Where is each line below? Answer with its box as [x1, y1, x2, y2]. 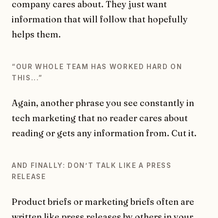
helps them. [12, 28, 61, 40]
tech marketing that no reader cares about [12, 112, 188, 124]
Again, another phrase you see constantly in [12, 97, 194, 109]
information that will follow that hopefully [12, 13, 188, 25]
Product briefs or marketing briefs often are [12, 196, 194, 207]
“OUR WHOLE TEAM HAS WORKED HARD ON [12, 62, 182, 71]
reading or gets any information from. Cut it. [12, 127, 197, 139]
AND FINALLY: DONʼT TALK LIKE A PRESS [12, 161, 172, 169]
